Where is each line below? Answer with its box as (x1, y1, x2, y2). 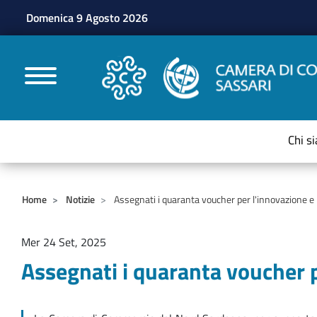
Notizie (66, 192, 95, 207)
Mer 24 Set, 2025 (21, 234, 106, 250)
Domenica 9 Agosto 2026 (26, 9, 148, 26)
